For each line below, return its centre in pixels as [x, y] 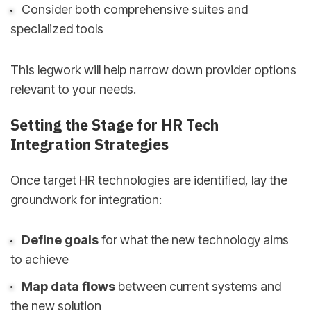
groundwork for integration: [86, 199]
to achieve [40, 260]
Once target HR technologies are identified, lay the [149, 180]
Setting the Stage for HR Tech [115, 125]
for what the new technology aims [193, 240]
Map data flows [68, 286]
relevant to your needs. [73, 89]
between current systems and [198, 286]
